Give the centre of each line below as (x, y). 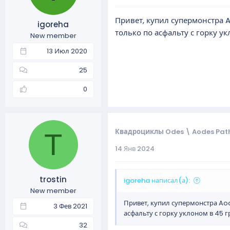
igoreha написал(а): (157, 180)
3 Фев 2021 (70, 206)
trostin (53, 179)
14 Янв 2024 (135, 149)
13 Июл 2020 (67, 51)
